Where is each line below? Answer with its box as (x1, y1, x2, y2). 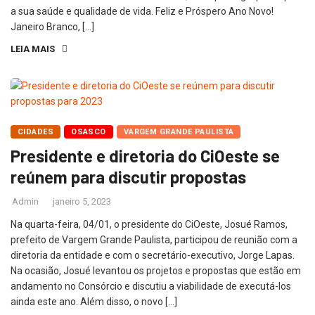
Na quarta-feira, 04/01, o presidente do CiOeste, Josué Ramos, (11, 218, 288, 230)
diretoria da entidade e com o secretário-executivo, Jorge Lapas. (11, 249, 295, 261)
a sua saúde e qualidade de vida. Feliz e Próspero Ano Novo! (11, 5, 274, 17)
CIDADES (18, 127, 54, 136)
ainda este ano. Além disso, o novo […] (11, 295, 177, 307)
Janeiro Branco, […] (11, 20, 94, 32)
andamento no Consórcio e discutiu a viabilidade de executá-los (11, 280, 291, 292)
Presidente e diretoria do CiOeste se (11, 145, 280, 166)
